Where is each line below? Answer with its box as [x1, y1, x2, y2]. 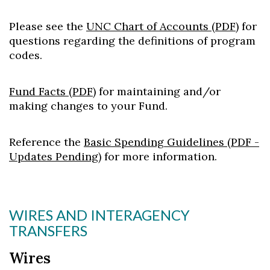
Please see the [9, 19, 86, 33]
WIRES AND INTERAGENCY [9, 206, 190, 224]
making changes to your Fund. [9, 99, 168, 113]
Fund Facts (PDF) [9, 84, 96, 98]
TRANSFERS [9, 222, 87, 239]
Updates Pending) [9, 149, 101, 163]
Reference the [9, 135, 84, 149]
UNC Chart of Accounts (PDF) [86, 19, 239, 33]
